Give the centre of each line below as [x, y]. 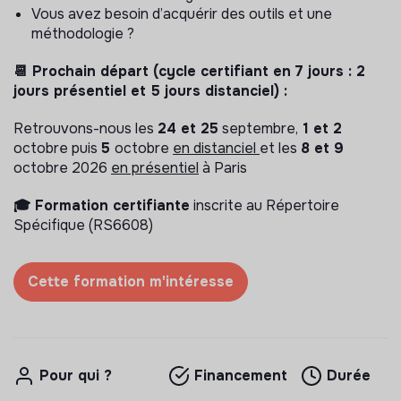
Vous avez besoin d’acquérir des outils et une [182, 14]
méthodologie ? [83, 34]
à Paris [223, 168]
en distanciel [216, 149]
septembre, [258, 129]
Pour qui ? [76, 376]
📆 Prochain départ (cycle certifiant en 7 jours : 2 [189, 72]
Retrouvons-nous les [85, 129]
